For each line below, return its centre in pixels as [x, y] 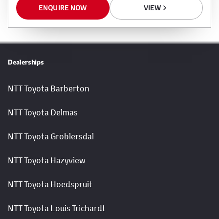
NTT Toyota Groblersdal [51, 136]
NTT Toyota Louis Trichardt [57, 208]
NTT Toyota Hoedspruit [50, 184]
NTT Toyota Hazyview [47, 160]
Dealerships [26, 62]
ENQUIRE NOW [63, 7]
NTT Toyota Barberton [49, 88]
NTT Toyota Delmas [43, 112]
